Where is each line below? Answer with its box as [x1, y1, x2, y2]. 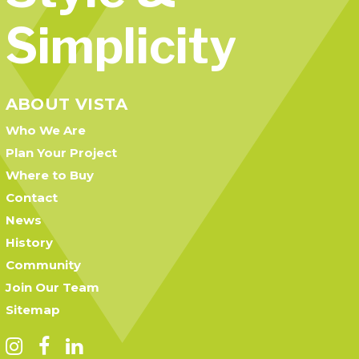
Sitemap [5, 302, 60, 317]
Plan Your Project [5, 145, 117, 160]
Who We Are [5, 123, 86, 138]
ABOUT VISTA [5, 95, 128, 114]
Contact [5, 190, 58, 205]
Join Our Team [5, 280, 99, 295]
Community [5, 257, 81, 272]
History [5, 235, 53, 250]
